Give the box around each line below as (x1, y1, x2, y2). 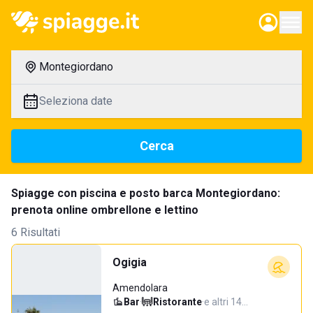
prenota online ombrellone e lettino (11, 203, 198, 217)
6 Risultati (11, 226, 60, 239)
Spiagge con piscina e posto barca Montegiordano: (11, 187, 280, 200)
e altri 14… (204, 296, 248, 307)
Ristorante (153, 296, 202, 307)
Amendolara (112, 282, 168, 293)
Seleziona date (39, 94, 112, 108)
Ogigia (112, 256, 147, 269)
